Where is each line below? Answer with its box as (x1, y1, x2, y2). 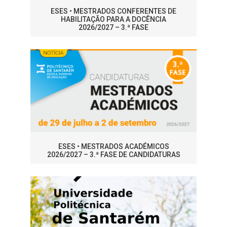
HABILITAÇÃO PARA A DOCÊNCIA (61, 15, 166, 24)
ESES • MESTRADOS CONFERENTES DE (51, 7, 176, 16)
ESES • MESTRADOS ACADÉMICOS (58, 142, 169, 151)
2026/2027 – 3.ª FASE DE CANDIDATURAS (47, 150, 180, 159)
